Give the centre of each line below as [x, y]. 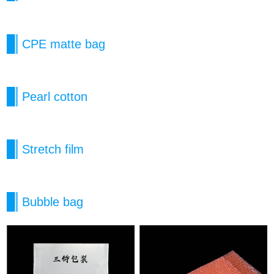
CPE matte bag [64, 44]
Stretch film [53, 150]
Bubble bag [53, 202]
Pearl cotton [55, 97]
